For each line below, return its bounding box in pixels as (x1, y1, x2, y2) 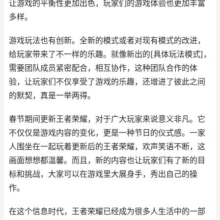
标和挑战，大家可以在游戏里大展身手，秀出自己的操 (9, 169, 197, 179)
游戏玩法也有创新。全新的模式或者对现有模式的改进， (9, 36, 205, 45)
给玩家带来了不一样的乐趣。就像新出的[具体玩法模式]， (9, 50, 211, 59)
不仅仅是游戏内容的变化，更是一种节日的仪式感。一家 (9, 128, 205, 137)
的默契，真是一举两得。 (9, 91, 95, 100)
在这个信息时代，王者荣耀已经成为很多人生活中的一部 (9, 207, 205, 216)
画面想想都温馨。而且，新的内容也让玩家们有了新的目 (9, 156, 205, 165)
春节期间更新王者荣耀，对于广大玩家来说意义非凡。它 (9, 114, 205, 124)
